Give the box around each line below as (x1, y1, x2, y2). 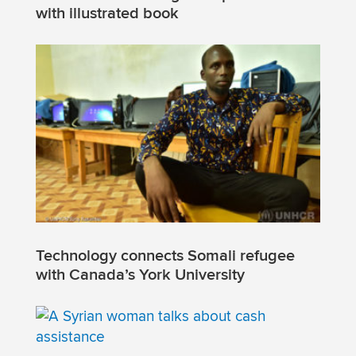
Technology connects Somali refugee (35, 245, 295, 266)
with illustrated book (35, 2, 179, 24)
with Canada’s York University (35, 264, 245, 285)
